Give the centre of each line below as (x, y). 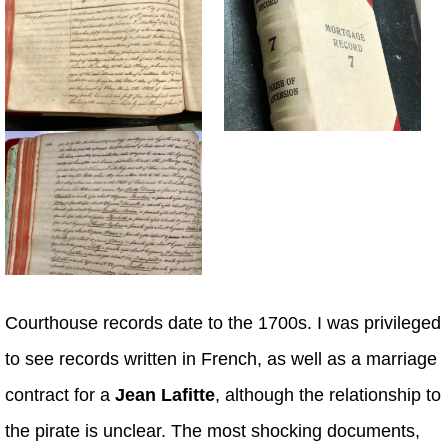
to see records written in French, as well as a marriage (221, 359)
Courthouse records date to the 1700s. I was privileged (223, 323)
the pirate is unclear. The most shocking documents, (212, 431)
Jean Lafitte (165, 395)
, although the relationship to (328, 395)
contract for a (60, 395)
